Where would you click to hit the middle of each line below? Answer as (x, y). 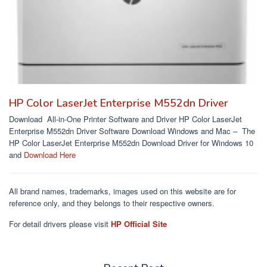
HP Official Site (139, 224)
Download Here (50, 155)
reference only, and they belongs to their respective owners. (112, 203)
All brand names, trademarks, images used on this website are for (122, 191)
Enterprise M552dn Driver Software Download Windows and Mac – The (133, 131)
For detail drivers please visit (60, 224)
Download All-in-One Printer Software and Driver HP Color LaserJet (125, 119)
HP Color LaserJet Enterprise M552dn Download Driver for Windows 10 (131, 143)
